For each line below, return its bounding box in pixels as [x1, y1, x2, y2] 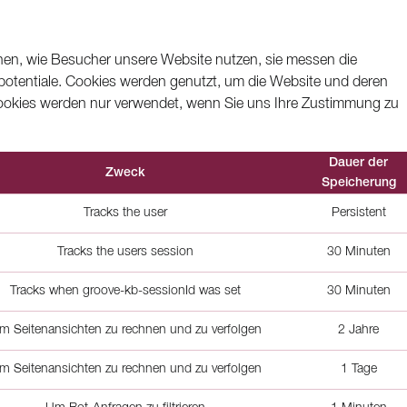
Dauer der [329, 157, 388, 169]
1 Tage [340, 363, 377, 375]
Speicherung [321, 177, 396, 189]
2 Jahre [338, 324, 379, 336]
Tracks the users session [57, 246, 194, 258]
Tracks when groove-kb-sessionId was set [10, 285, 241, 297]
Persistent [331, 207, 386, 219]
